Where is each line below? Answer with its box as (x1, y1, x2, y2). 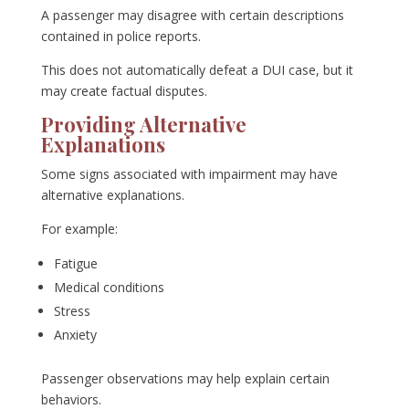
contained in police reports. (40, 27, 201, 46)
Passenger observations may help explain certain (40, 370, 330, 388)
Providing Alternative (40, 110, 246, 139)
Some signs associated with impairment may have (40, 165, 338, 184)
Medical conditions (53, 278, 164, 297)
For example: (40, 220, 118, 238)
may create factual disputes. (40, 82, 207, 100)
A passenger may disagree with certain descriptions (40, 6, 344, 25)
